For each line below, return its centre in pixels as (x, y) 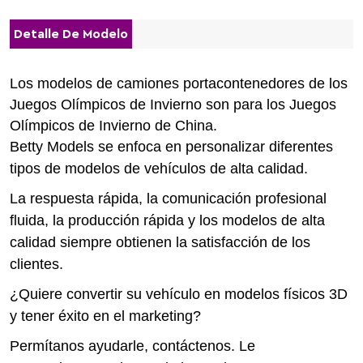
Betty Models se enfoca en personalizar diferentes (171, 146)
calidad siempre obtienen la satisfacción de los (160, 242)
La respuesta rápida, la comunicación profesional (168, 198)
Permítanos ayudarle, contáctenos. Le (132, 346)
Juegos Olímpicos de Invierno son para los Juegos (173, 104)
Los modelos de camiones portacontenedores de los (179, 83)
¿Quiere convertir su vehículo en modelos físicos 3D (179, 294)
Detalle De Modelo (71, 34)
